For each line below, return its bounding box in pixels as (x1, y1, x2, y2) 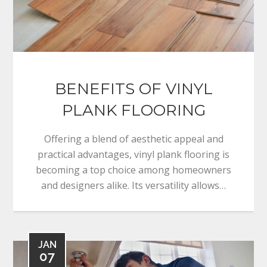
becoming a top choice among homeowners (36, 163, 231, 177)
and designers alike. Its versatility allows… (41, 179, 226, 193)
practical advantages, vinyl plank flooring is (38, 148, 229, 162)
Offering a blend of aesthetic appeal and (44, 132, 223, 146)
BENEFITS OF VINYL (54, 79, 213, 99)
